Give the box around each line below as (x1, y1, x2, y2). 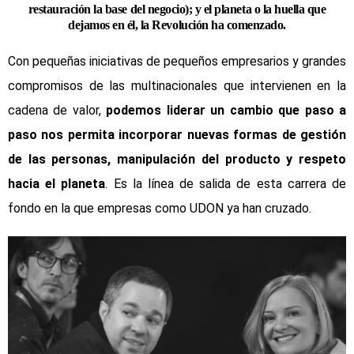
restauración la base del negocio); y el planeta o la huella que (28, 2, 326, 16)
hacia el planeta (8, 175, 106, 191)
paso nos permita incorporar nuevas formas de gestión (8, 126, 346, 142)
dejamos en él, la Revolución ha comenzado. (68, 17, 286, 32)
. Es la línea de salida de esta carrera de (105, 175, 347, 191)
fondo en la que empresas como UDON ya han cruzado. (8, 200, 311, 216)
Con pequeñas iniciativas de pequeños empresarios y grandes (8, 53, 346, 69)
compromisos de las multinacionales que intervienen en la (8, 77, 346, 93)
